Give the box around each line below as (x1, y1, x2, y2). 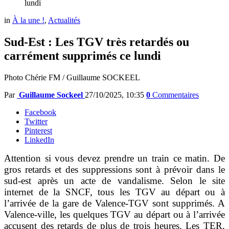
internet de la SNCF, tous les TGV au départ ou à (4, 187, 225, 198)
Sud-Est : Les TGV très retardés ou (4, 35, 189, 49)
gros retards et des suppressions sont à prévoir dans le (4, 164, 225, 175)
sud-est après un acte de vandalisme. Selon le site (4, 175, 225, 187)
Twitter (25, 117, 48, 126)
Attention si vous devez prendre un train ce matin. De (4, 153, 225, 164)
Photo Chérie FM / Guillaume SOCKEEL (4, 73, 140, 82)
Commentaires (152, 90, 199, 100)
